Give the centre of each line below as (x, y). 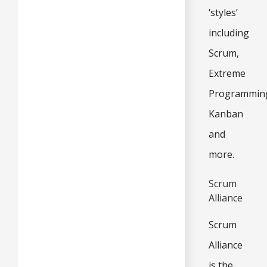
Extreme (227, 73)
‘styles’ (223, 12)
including (229, 32)
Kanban (226, 114)
